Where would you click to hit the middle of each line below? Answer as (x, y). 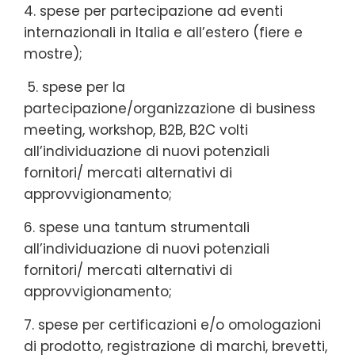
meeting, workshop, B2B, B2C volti (136, 130)
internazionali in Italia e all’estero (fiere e (163, 32)
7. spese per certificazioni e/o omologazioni (172, 324)
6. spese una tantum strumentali (137, 227)
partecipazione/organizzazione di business (170, 108)
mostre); (53, 53)
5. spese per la (74, 87)
